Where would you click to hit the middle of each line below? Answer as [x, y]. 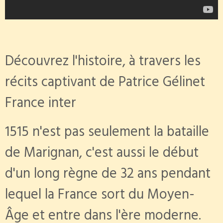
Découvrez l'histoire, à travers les [103, 63]
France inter [41, 105]
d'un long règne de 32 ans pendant [108, 175]
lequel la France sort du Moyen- [100, 196]
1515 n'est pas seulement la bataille [107, 133]
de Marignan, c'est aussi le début [102, 154]
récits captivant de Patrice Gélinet [105, 84]
